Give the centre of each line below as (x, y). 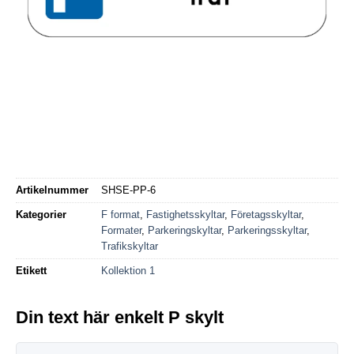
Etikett (31, 270)
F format (121, 214)
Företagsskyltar (266, 214)
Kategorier (41, 214)
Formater (121, 230)
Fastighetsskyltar (185, 214)
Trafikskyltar (130, 246)
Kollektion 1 (128, 270)
